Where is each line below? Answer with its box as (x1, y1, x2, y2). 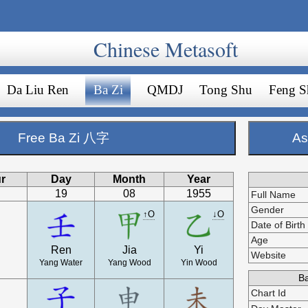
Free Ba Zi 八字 (17, 131, 109, 145)
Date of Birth (251, 220, 306, 230)
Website (251, 250, 287, 261)
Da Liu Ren (7, 82, 69, 97)
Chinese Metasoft (93, 35, 238, 63)
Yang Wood (107, 258, 151, 267)
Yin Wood (180, 258, 217, 267)
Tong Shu (199, 82, 253, 97)
